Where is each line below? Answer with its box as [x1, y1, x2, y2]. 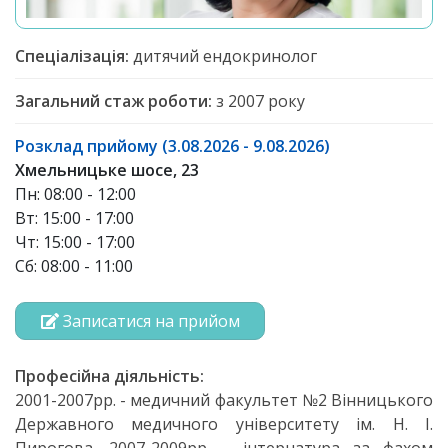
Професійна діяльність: [15, 365, 204, 387]
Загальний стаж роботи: [15, 90, 212, 112]
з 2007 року [212, 90, 305, 112]
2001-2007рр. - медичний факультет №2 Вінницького [15, 389, 433, 411]
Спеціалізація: [15, 45, 129, 67]
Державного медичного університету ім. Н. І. [15, 413, 433, 435]
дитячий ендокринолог [129, 45, 317, 67]
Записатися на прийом [58, 310, 240, 332]
